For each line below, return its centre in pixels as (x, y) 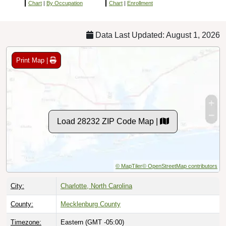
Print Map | (33, 60)
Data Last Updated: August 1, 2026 (157, 35)
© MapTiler (129, 166)
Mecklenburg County (91, 204)
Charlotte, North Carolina (96, 186)
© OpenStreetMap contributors (180, 166)
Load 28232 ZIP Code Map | (108, 121)
